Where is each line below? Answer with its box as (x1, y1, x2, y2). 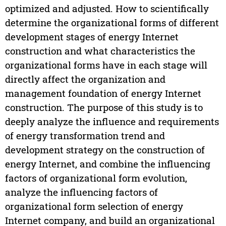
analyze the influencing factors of (5, 186, 158, 199)
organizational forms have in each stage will (5, 59, 207, 72)
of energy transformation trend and (5, 129, 165, 142)
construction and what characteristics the (5, 44, 195, 58)
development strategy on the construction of (5, 143, 205, 156)
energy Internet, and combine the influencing (5, 157, 210, 171)
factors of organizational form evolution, (5, 172, 187, 185)
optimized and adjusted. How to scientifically (5, 2, 209, 15)
